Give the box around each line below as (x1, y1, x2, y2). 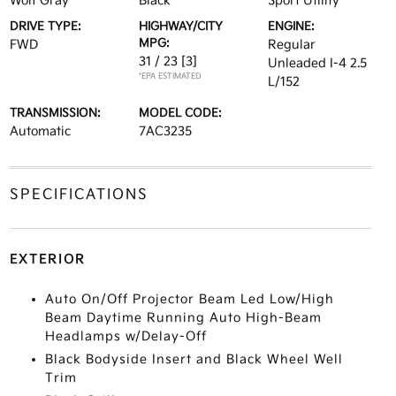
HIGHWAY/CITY (138, 19, 223, 34)
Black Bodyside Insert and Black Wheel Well (44, 352, 343, 367)
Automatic (9, 124, 71, 139)
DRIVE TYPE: (9, 19, 81, 34)
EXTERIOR (9, 252, 86, 267)
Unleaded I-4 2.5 (268, 56, 368, 71)
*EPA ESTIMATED (138, 72, 202, 81)
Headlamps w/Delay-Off (44, 329, 207, 344)
